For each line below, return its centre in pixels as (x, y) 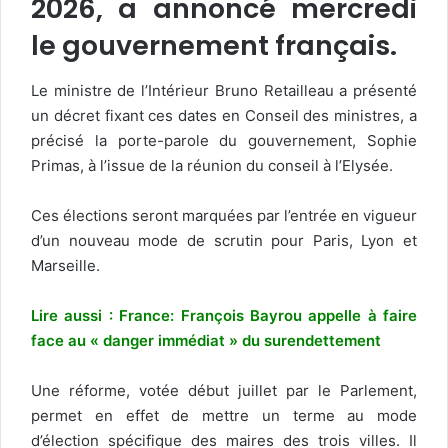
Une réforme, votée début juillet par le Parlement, (224, 390)
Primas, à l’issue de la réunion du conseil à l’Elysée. (212, 165)
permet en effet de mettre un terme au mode (224, 415)
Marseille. (65, 265)
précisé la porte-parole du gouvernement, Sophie (224, 140)
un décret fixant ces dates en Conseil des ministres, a (224, 115)
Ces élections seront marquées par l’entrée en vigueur (224, 215)
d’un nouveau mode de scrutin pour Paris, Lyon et (224, 240)
